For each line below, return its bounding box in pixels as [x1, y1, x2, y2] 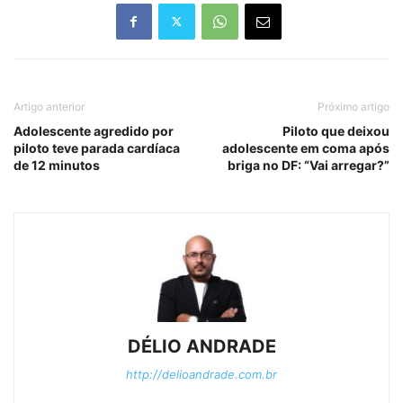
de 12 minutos [13, 157, 100, 173]
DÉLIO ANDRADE [127, 335, 276, 357]
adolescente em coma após [222, 139, 390, 156]
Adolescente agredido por [13, 122, 174, 139]
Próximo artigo [318, 99, 390, 113]
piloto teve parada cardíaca [13, 139, 180, 156]
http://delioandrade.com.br [126, 366, 277, 381]
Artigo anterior [13, 99, 85, 113]
